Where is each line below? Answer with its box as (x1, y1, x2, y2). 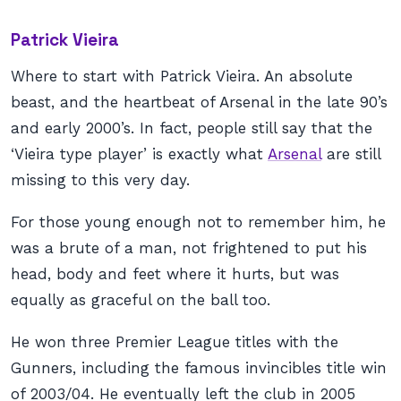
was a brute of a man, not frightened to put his (11, 239, 367, 257)
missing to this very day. (11, 171, 190, 189)
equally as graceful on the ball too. (11, 291, 270, 309)
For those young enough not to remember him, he (11, 213, 386, 231)
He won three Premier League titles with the (11, 333, 338, 351)
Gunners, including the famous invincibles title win (11, 359, 387, 377)
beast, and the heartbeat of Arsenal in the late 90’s (11, 93, 388, 111)
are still (321, 145, 380, 163)
